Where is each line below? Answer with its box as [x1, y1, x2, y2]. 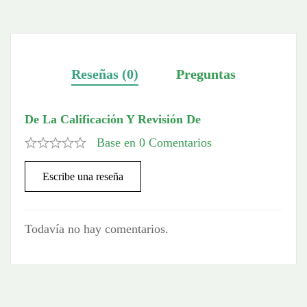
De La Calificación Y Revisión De [25, 112, 201, 127]
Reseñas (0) [71, 66, 138, 82]
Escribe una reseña [42, 171, 123, 183]
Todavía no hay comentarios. [25, 222, 169, 236]
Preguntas [176, 66, 236, 82]
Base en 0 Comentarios [97, 136, 212, 150]
